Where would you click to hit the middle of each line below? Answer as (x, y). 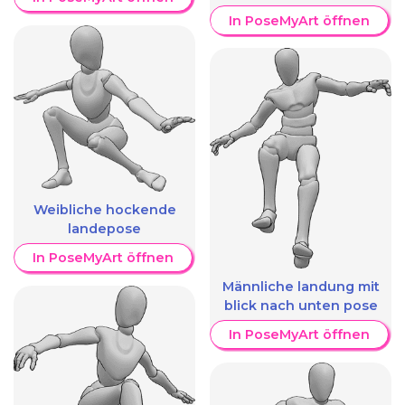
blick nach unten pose (301, 306)
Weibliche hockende (104, 210)
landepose (104, 229)
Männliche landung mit (301, 287)
